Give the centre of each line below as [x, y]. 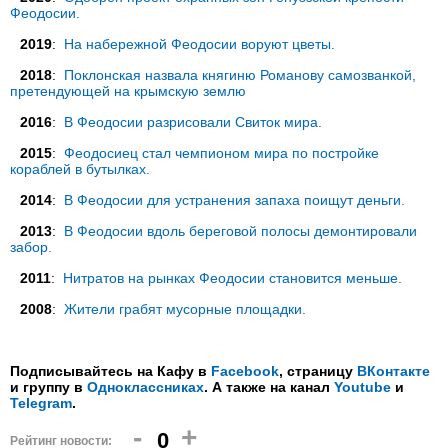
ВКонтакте [393, 371]
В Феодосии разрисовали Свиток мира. [193, 122]
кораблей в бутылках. [80, 169]
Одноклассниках [145, 387]
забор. [31, 247]
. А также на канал [269, 387]
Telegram [41, 403]
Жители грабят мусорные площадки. [185, 309]
